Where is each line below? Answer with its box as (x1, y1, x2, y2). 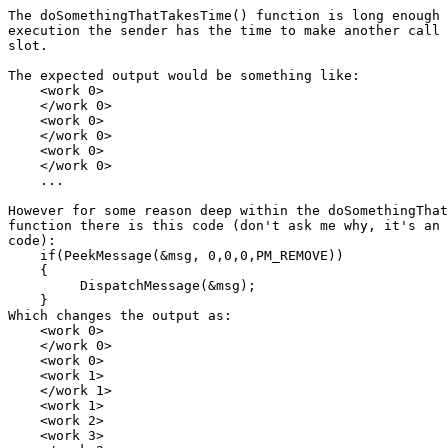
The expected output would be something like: (8, 68, 360, 84)
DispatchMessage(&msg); (8, 278, 256, 294)
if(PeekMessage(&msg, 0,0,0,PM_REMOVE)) (8, 248, 344, 264)
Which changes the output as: (8, 308, 232, 324)
